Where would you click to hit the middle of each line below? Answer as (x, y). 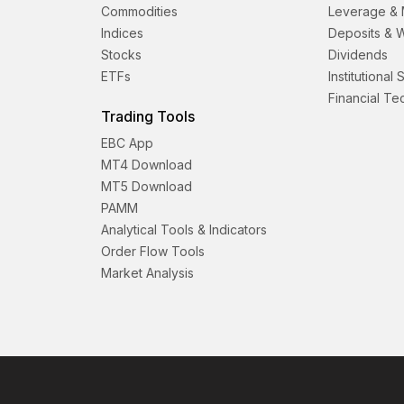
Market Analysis (147, 273)
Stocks (121, 55)
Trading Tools (148, 117)
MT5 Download (147, 187)
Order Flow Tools (153, 252)
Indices (122, 33)
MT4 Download (147, 165)
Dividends (358, 55)
